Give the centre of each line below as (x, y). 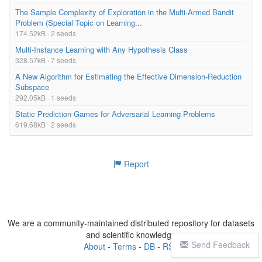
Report (135, 163)
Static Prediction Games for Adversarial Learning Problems (115, 113)
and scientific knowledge (131, 234)
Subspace (32, 87)
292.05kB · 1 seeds (46, 97)
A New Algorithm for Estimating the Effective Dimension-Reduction (128, 76)
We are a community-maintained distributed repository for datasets (131, 223)
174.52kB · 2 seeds (46, 33)
